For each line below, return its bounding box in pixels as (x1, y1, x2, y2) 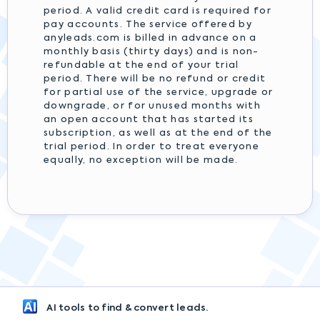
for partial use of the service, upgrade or (44, 88, 274, 97)
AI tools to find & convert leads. (44, 303, 209, 313)
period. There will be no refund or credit (44, 74, 266, 84)
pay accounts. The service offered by (44, 20, 252, 29)
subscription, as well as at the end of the (44, 129, 273, 138)
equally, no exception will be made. (44, 156, 239, 165)
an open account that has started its (44, 115, 254, 124)
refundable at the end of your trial (44, 61, 239, 70)
